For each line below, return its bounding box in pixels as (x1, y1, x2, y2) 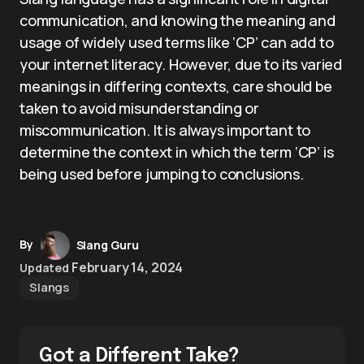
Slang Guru (76, 237, 139, 253)
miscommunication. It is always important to (19, 120, 311, 140)
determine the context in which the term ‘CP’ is (19, 142, 334, 162)
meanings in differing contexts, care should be (19, 76, 332, 96)
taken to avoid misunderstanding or (19, 98, 259, 118)
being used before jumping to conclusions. (19, 164, 304, 184)
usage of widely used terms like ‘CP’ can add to (19, 32, 334, 52)
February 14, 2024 (71, 258, 184, 276)
